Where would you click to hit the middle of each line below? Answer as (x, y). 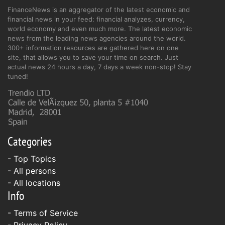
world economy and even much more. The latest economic (100, 28)
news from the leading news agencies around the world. (97, 38)
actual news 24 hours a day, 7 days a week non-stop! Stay (99, 67)
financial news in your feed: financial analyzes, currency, (96, 19)
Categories (30, 141)
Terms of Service (46, 213)
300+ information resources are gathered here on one (93, 47)
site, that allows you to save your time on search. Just (93, 57)
